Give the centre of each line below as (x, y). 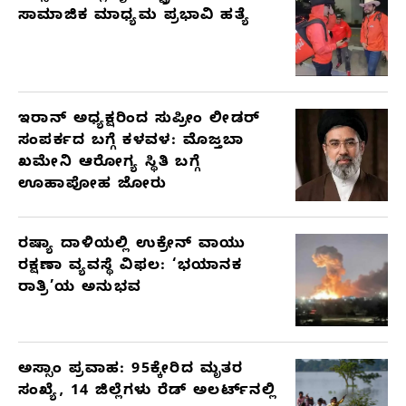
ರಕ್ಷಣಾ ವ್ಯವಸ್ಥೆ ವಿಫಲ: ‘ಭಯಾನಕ (130, 267)
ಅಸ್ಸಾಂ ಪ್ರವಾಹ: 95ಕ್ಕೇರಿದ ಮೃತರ (131, 370)
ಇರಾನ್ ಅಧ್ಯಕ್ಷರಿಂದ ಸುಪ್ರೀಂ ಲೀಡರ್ (140, 120)
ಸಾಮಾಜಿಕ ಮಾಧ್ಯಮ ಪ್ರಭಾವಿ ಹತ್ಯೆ (134, 17)
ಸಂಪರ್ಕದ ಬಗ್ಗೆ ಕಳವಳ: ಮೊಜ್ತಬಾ (131, 142)
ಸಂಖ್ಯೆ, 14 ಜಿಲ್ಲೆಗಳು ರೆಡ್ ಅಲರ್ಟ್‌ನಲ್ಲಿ (147, 392)
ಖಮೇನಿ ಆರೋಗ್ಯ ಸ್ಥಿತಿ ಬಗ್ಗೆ (110, 164)
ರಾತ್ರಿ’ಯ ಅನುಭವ (80, 289)
